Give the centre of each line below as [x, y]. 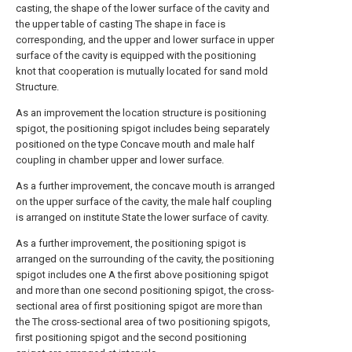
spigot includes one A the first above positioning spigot [142, 275]
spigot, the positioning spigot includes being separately [143, 128]
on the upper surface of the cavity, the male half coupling [144, 202]
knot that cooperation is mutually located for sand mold [142, 71]
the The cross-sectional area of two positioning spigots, [143, 322]
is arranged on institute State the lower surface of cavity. [142, 217]
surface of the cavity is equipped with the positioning [136, 55]
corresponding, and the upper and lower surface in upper [145, 40]
